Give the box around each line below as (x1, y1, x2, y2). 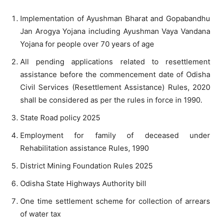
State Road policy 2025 (20, 112, 100, 122)
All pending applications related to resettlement (20, 56, 210, 66)
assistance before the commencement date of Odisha (20, 69, 210, 79)
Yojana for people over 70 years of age (20, 39, 154, 49)
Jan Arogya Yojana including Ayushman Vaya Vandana (20, 26, 210, 36)
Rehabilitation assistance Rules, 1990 (20, 143, 149, 153)
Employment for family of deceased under (20, 130, 210, 140)
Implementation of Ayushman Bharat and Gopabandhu (20, 13, 210, 23)
